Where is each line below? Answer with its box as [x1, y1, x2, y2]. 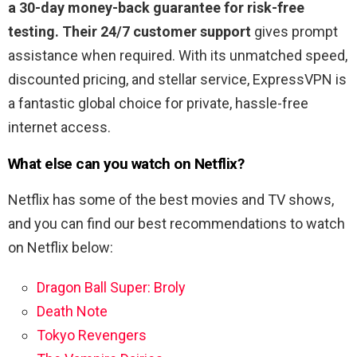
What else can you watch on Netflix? [8, 155, 245, 174]
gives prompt [251, 23, 338, 41]
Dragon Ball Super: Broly [37, 279, 186, 296]
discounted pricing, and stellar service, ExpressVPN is [8, 71, 347, 88]
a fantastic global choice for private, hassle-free [8, 95, 308, 112]
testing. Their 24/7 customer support [8, 23, 251, 41]
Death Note [37, 303, 108, 320]
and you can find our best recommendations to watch [8, 215, 345, 233]
